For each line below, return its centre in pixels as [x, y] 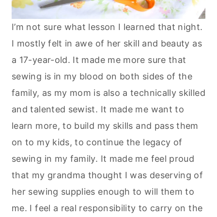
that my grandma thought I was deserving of [108, 175]
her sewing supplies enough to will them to [103, 192]
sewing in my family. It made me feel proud [103, 159]
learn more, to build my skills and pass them [105, 126]
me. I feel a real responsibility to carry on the [107, 208]
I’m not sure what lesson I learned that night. [107, 27]
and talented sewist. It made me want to [98, 109]
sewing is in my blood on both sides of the [102, 77]
